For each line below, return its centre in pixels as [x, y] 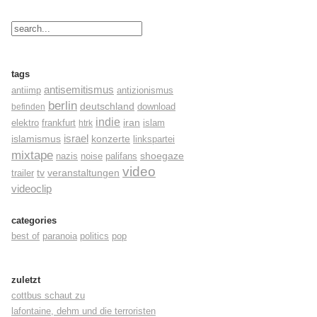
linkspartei [154, 139]
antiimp [26, 90]
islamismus [36, 139]
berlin [63, 106]
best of [25, 236]
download [156, 107]
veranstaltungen [83, 173]
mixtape [32, 155]
